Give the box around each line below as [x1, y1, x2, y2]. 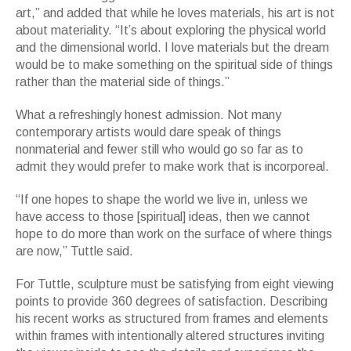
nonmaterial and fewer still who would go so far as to [16, 143, 303, 157]
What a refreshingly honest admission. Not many [16, 108, 281, 122]
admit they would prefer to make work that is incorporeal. [16, 160, 329, 174]
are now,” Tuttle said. [16, 244, 133, 259]
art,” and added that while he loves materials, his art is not [16, 6, 335, 20]
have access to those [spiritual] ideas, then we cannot [16, 210, 310, 224]
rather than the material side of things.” [16, 75, 230, 89]
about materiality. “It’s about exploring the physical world [16, 24, 326, 38]
